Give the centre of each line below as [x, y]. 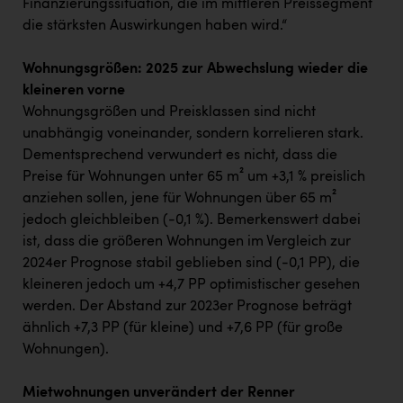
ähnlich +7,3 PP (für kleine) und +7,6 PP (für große [183, 328]
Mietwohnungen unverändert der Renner [159, 393]
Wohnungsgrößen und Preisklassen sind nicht [169, 112]
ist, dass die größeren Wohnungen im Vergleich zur [187, 242]
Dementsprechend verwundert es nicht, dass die [180, 155]
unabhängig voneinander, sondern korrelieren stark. [193, 134]
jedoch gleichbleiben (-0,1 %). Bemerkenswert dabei [192, 220]
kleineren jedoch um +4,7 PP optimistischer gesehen [191, 285]
